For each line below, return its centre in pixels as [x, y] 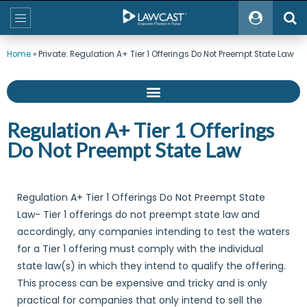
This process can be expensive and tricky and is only [142, 283]
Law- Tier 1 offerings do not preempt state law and [138, 214]
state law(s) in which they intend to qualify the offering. [151, 266]
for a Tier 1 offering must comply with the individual [140, 249]
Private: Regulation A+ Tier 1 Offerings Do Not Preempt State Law [166, 54]
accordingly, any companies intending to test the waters [153, 232]
